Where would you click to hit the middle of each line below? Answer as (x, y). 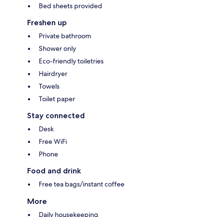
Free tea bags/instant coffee (82, 184)
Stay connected (56, 116)
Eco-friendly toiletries (71, 61)
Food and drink (54, 171)
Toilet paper (57, 99)
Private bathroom (65, 36)
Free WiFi (53, 142)
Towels (49, 86)
